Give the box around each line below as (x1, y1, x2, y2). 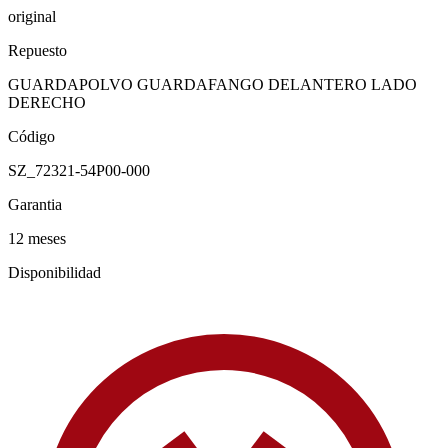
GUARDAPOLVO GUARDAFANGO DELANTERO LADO (8, 75, 417, 93)
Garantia (8, 195, 62, 213)
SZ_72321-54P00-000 (8, 161, 150, 179)
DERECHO (8, 93, 86, 111)
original (8, 7, 56, 25)
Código (8, 127, 55, 145)
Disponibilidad (8, 263, 101, 281)
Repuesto (8, 41, 67, 59)
